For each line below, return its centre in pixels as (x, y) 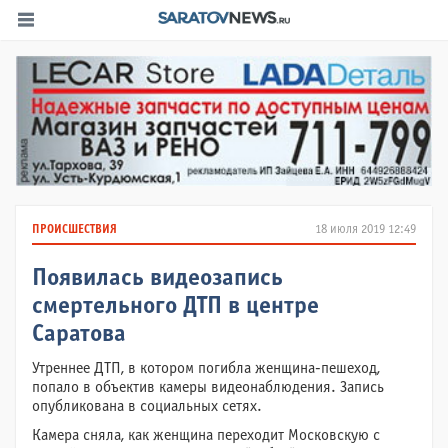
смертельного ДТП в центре (175, 307)
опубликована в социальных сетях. (147, 406)
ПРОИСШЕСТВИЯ (74, 230)
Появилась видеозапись (157, 279)
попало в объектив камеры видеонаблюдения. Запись (208, 387)
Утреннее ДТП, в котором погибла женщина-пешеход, (206, 368)
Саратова (79, 335)
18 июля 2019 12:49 (365, 230)
